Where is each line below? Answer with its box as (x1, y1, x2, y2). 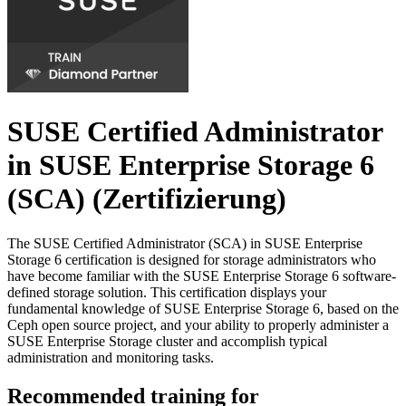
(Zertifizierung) (85, 182, 286, 216)
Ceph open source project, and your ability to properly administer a (7, 316, 389, 333)
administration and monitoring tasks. (7, 349, 214, 365)
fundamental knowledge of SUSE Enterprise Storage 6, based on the (7, 300, 399, 316)
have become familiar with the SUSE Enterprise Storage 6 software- (7, 267, 396, 284)
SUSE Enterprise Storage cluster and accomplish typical (7, 333, 327, 349)
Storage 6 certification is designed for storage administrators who (7, 251, 376, 267)
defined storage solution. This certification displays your (7, 284, 326, 300)
